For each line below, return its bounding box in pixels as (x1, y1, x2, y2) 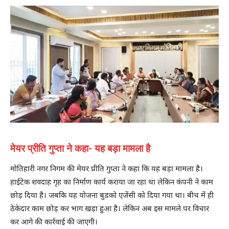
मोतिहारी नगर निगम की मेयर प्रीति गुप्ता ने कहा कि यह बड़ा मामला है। (10, 165, 203, 175)
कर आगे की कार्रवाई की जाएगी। (10, 218, 98, 228)
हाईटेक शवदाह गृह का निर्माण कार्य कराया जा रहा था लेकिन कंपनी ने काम (10, 178, 213, 188)
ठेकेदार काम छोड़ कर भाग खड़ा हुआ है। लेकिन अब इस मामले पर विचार (10, 204, 209, 215)
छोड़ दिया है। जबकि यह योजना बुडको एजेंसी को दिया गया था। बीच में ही (10, 191, 214, 201)
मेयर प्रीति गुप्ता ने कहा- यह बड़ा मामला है (10, 143, 150, 155)
